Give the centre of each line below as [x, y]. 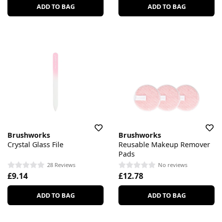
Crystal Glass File [35, 145]
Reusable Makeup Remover [164, 145]
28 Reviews [61, 165]
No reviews [173, 165]
